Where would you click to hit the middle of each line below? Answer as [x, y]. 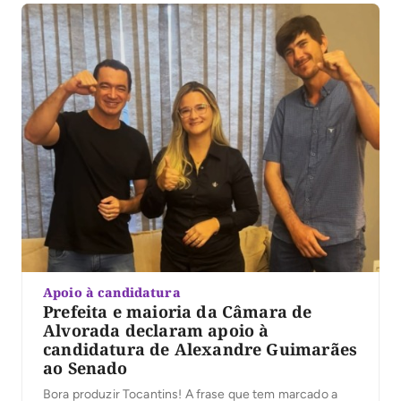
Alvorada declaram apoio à [156, 330]
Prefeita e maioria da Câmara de [178, 311]
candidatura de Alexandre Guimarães [200, 349]
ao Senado [85, 367]
